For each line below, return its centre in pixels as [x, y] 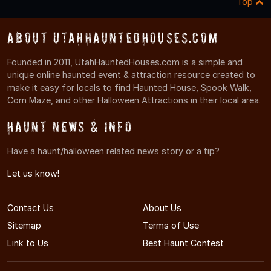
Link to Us [28, 243]
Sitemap [24, 225]
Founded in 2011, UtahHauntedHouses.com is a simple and [125, 62]
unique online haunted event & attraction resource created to [131, 74]
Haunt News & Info [70, 126]
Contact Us [31, 207]
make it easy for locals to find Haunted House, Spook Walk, [129, 87]
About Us [162, 207]
